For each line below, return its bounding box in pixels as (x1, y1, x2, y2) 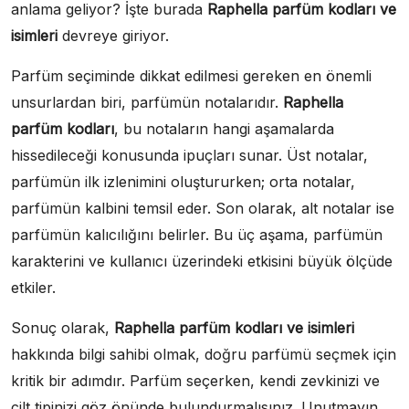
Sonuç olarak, (11, 318, 114, 337)
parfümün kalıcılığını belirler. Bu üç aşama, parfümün (11, 225, 383, 244)
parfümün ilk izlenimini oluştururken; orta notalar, (11, 172, 355, 191)
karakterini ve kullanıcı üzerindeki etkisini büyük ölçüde (11, 251, 393, 270)
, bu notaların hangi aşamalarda (114, 119, 334, 138)
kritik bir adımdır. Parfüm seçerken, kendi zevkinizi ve (11, 371, 380, 390)
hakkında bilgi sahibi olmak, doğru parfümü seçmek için (11, 344, 396, 363)
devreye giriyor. (58, 26, 169, 45)
